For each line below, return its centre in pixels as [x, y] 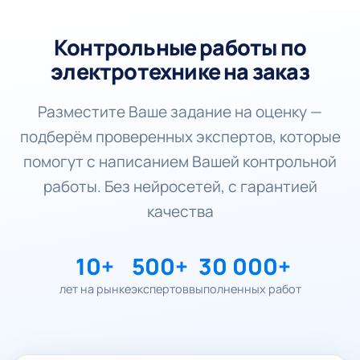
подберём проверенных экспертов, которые [180, 137]
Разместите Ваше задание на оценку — [180, 112]
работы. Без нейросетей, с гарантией [180, 186]
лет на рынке [95, 289]
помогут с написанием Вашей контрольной [180, 162]
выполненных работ [245, 289]
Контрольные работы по [180, 47]
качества [180, 211]
